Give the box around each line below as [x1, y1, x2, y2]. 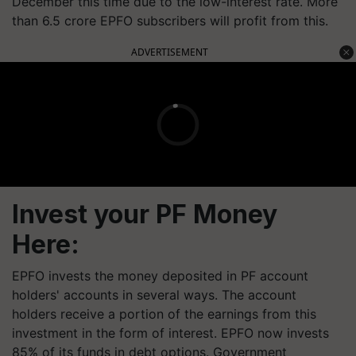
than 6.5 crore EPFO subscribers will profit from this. [12, 13, 328, 29]
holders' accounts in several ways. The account [12, 287, 296, 303]
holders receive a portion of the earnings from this [12, 306, 316, 322]
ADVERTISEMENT [131, 45, 208, 59]
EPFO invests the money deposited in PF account [12, 268, 308, 284]
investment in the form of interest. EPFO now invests [12, 325, 329, 341]
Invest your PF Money [12, 199, 277, 230]
